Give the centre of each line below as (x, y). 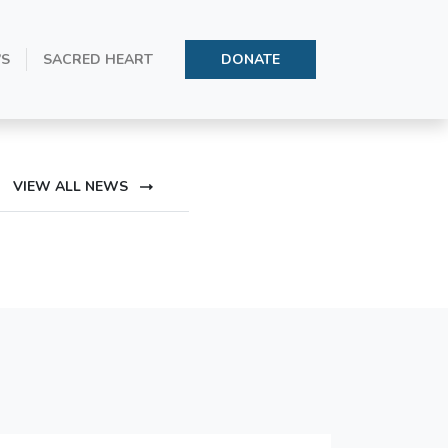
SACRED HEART (98, 59)
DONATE (250, 59)
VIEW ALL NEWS (73, 186)
